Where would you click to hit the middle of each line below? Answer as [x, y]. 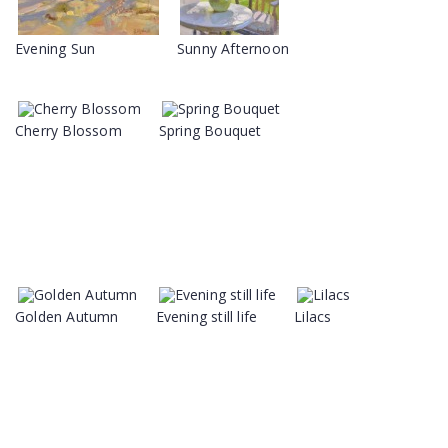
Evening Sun [55, 48]
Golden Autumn [67, 316]
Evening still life [206, 316]
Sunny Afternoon [233, 48]
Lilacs [313, 316]
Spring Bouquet [210, 130]
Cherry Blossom [68, 130]
